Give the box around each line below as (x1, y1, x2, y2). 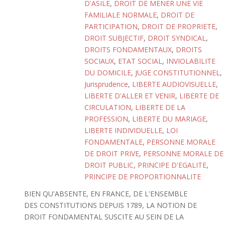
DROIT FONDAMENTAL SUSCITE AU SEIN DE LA (24, 212, 184, 221)
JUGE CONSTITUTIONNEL (135, 68, 220, 77)
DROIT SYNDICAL (148, 33, 206, 43)
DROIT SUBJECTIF (84, 33, 144, 43)
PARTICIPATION (84, 22, 138, 31)
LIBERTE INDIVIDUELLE (84, 126, 162, 135)
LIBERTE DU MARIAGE (132, 114, 206, 124)
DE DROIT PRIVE (84, 149, 139, 158)
